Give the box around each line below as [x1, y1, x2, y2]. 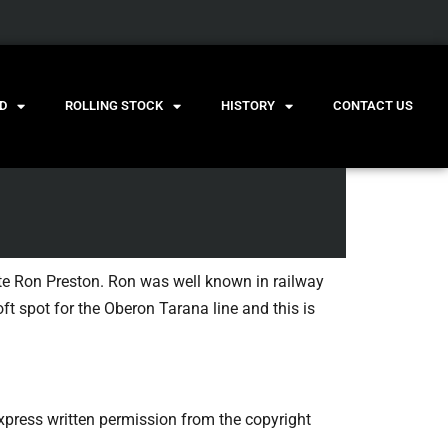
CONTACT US [332, 98, 413, 114]
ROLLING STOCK [64, 98, 163, 114]
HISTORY [220, 98, 275, 114]
